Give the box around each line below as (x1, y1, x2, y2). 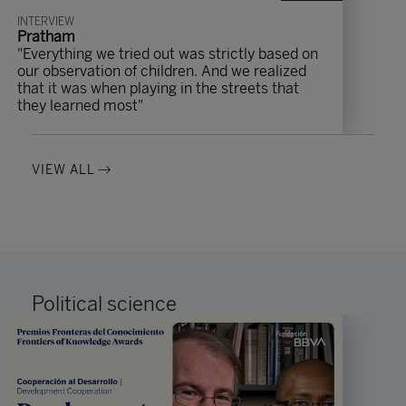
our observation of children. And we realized (17, 63, 306, 80)
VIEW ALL (32, 162, 95, 178)
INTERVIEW (17, 15, 74, 28)
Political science (32, 292, 177, 316)
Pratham (17, 28, 75, 45)
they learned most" (17, 97, 143, 114)
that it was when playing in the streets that (17, 80, 299, 97)
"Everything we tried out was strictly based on (17, 45, 318, 63)
